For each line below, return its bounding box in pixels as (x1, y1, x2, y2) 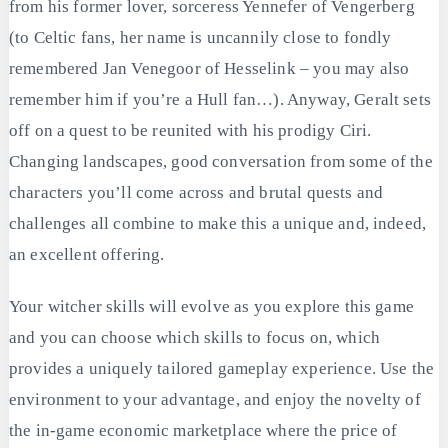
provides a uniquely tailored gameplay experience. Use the (9, 359, 435, 379)
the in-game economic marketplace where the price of (9, 421, 398, 441)
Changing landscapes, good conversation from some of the (9, 151, 433, 171)
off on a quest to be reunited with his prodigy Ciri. (9, 120, 372, 140)
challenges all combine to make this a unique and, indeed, (9, 213, 427, 233)
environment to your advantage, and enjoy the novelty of (9, 390, 421, 410)
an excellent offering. (9, 244, 165, 264)
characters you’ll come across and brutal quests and (9, 182, 384, 202)
